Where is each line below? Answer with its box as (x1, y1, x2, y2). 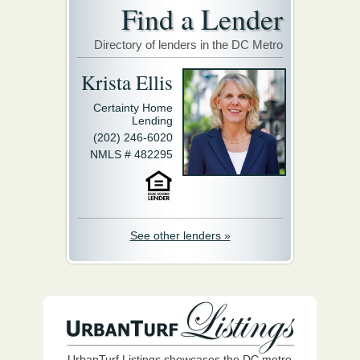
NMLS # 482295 (90, 148, 173, 162)
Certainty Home (93, 101, 173, 115)
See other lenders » (129, 228, 231, 242)
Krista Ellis (81, 68, 173, 96)
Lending (132, 114, 173, 128)
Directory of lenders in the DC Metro (94, 38, 283, 52)
